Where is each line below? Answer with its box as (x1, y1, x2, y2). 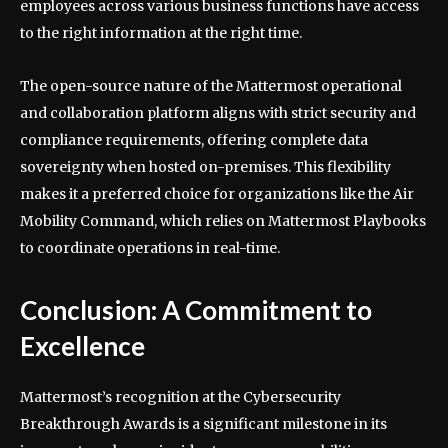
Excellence (20, 330, 145, 363)
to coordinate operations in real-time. (20, 239, 280, 258)
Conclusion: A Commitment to (20, 294, 372, 327)
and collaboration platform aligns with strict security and (20, 104, 416, 123)
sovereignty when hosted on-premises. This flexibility (20, 158, 391, 177)
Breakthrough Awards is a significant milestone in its (20, 415, 387, 434)
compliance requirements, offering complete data (20, 131, 368, 150)
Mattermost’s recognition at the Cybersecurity (20, 388, 341, 407)
